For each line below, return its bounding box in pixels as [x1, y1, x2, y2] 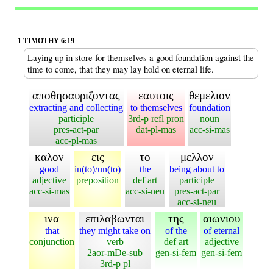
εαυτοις [138, 89, 174, 102]
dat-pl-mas [136, 124, 176, 135]
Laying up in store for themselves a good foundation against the [27, 52, 254, 63]
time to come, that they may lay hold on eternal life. [27, 63, 214, 75]
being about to [169, 164, 224, 174]
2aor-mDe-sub [87, 247, 143, 258]
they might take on [79, 225, 151, 236]
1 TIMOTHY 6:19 [18, 37, 74, 45]
